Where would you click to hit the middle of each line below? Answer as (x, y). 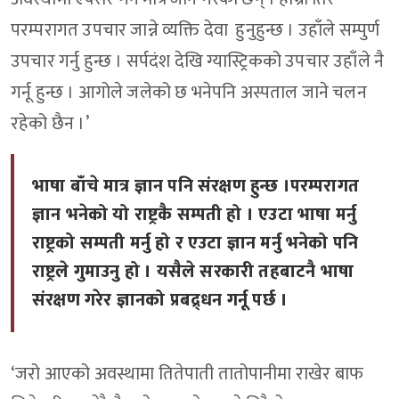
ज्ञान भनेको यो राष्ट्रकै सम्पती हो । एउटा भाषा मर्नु (194, 215)
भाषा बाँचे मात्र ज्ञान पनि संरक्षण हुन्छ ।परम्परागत (195, 187)
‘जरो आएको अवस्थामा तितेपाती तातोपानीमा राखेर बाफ (187, 375)
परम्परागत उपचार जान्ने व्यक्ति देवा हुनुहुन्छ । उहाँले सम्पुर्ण (195, 31)
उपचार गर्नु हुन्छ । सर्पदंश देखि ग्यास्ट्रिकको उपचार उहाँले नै (198, 62)
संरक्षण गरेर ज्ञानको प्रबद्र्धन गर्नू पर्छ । (160, 301)
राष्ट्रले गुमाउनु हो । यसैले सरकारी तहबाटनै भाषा (193, 272)
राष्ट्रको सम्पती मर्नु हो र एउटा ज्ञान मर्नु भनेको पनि (195, 244)
